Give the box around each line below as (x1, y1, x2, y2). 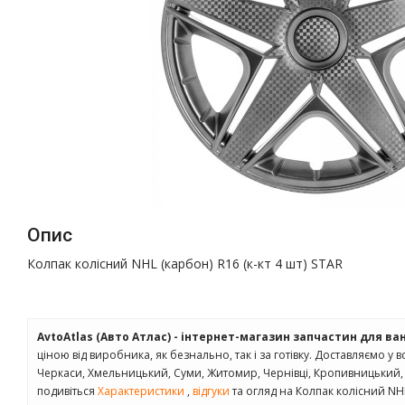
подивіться (37, 383, 98, 399)
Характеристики (98, 383, 187, 399)
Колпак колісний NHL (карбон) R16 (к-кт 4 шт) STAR (27, 255, 343, 272)
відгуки (193, 383, 230, 399)
